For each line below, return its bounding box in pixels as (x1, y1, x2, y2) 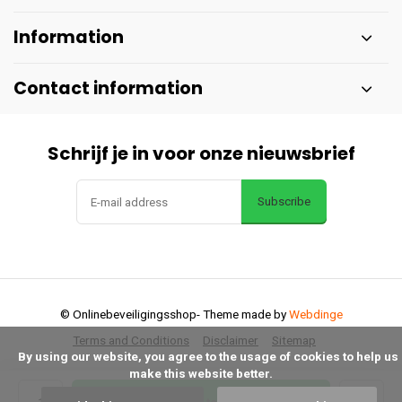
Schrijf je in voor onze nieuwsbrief (47, 141, 355, 166)
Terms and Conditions (73, 333, 189, 347)
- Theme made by (196, 307, 289, 321)
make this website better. (129, 366, 273, 380)
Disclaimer (203, 333, 258, 347)
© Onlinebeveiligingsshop (59, 307, 197, 321)
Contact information (13, 76, 203, 100)
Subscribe (257, 195, 310, 208)
